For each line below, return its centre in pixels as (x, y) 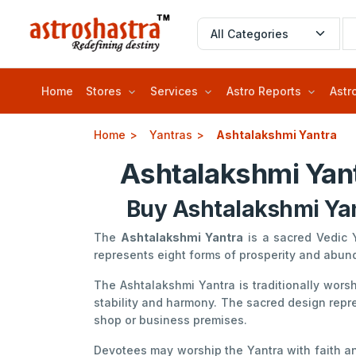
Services (174, 91)
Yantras (171, 135)
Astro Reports (264, 91)
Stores (104, 91)
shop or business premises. (170, 320)
